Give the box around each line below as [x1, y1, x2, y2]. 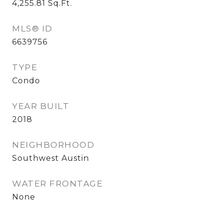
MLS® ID [12, 24, 53, 34]
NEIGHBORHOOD [12, 140, 94, 150]
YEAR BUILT [12, 101, 69, 111]
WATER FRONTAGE [12, 179, 103, 189]
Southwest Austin [12, 154, 89, 163]
